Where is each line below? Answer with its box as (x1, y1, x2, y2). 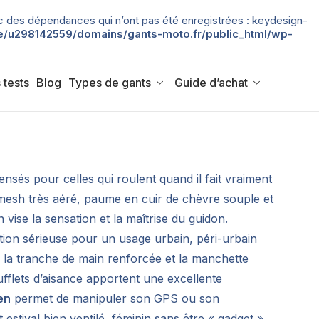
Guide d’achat (174, 75, 248, 90)
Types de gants (68, 75, 151, 90)
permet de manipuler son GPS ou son (11, 291, 220, 305)
